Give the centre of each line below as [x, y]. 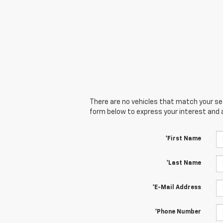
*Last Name [183, 163]
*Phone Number [178, 212]
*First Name [183, 139]
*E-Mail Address [176, 187]
